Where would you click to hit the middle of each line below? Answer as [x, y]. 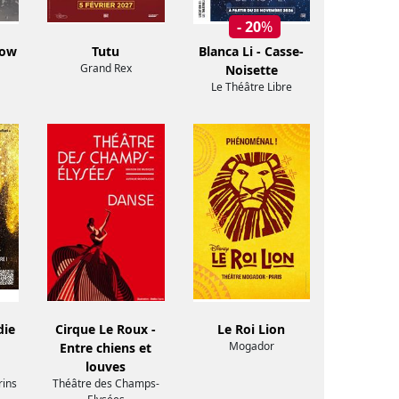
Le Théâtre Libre [251, 87]
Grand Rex [106, 69]
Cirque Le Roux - [106, 330]
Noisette [251, 70]
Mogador [251, 346]
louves [106, 367]
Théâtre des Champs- [106, 384]
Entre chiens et [106, 348]
